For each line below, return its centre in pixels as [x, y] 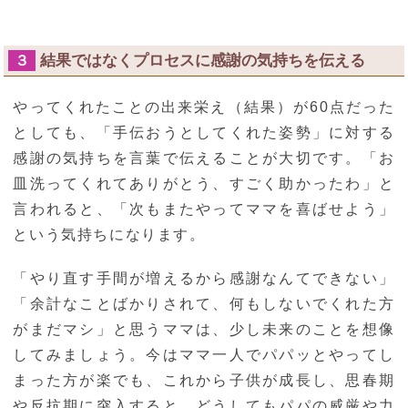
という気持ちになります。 [109, 235]
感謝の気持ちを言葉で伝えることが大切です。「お [204, 158]
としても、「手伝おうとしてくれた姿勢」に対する [204, 133]
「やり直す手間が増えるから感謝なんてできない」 [204, 279]
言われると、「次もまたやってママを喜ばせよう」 [204, 209]
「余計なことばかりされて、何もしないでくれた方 [204, 304]
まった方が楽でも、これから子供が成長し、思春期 [204, 381]
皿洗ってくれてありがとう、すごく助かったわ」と [204, 184]
